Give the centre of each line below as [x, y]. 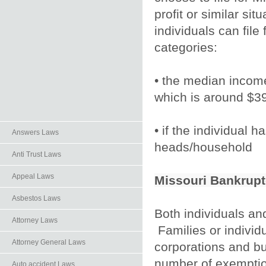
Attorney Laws [35, 220]
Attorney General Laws [49, 242]
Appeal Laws [33, 176]
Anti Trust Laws [37, 154]
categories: [186, 47]
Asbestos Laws [36, 198]
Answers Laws [35, 132]
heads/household [203, 147]
